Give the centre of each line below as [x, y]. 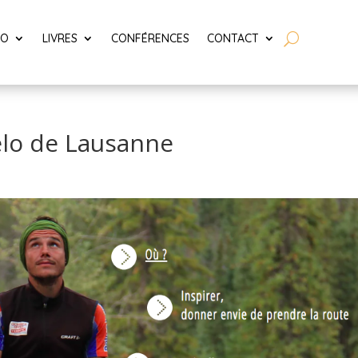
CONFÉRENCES [151, 38]
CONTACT [233, 38]
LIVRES [60, 38]
